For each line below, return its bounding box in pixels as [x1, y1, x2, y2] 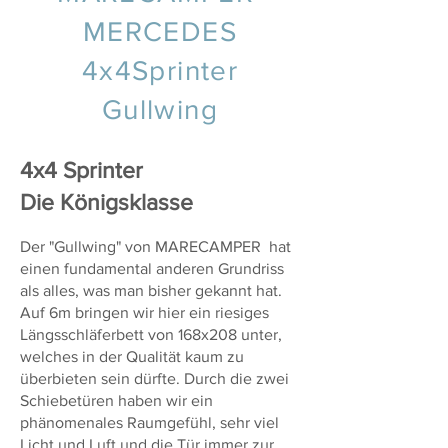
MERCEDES [82, 16, 238, 47]
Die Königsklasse [20, 190, 193, 214]
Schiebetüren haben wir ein [20, 392, 213, 409]
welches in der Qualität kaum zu [20, 348, 244, 365]
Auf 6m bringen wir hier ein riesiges [20, 304, 269, 321]
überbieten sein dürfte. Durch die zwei [20, 370, 289, 387]
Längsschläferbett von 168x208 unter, [20, 326, 282, 343]
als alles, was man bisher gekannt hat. [20, 282, 282, 299]
